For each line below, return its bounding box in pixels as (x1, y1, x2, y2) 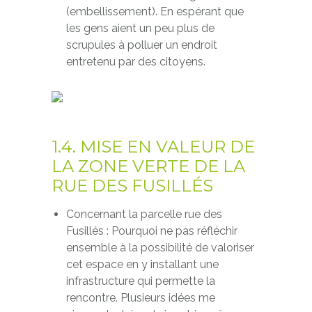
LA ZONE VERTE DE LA (52, 156, 245, 176)
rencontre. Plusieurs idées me (65, 291, 215, 304)
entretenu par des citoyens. (65, 55, 205, 68)
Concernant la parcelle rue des (65, 208, 222, 221)
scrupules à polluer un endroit (65, 38, 217, 52)
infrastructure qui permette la (65, 274, 215, 288)
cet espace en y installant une (65, 258, 219, 271)
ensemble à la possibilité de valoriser (65, 241, 254, 254)
